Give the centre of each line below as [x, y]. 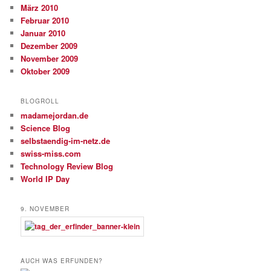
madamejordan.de [55, 115]
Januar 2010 [43, 33]
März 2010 [40, 7]
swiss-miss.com [51, 153]
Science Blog [46, 128]
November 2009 [50, 58]
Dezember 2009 [49, 45]
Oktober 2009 [45, 71]
